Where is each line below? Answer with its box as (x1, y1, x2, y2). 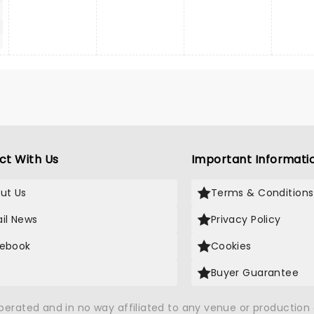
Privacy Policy (210, 212, 281, 226)
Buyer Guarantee (210, 266, 299, 280)
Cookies (210, 239, 252, 253)
